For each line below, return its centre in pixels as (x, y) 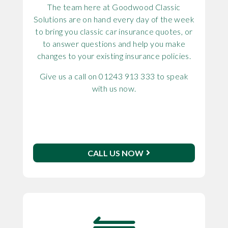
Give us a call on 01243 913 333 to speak (114, 76)
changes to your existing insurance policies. (114, 55)
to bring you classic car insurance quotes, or (114, 31)
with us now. (114, 88)
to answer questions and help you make (114, 43)
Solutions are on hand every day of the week (114, 19)
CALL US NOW (116, 153)
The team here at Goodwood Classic (114, 7)
